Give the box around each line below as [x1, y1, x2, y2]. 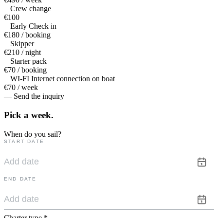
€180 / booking [4, 31, 51, 39]
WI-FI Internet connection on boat [10, 74, 115, 83]
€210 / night [4, 48, 41, 57]
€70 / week [4, 83, 38, 92]
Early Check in [10, 22, 56, 31]
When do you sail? [4, 129, 61, 138]
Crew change [10, 4, 51, 13]
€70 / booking [4, 66, 47, 74]
